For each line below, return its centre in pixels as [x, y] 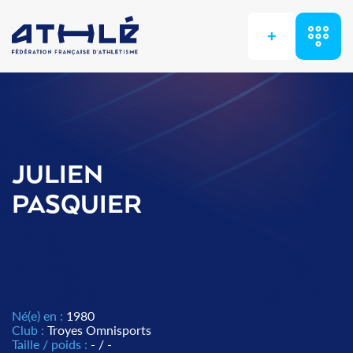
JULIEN [58, 176]
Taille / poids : [51, 344]
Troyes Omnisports [99, 330]
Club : [30, 330]
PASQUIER [77, 206]
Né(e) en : [39, 316]
